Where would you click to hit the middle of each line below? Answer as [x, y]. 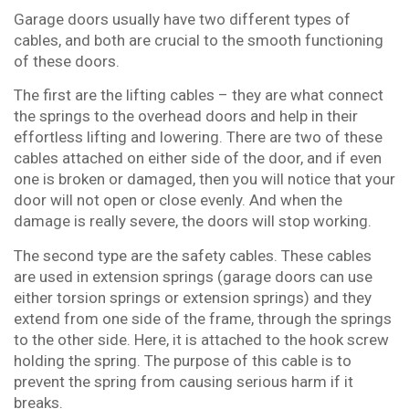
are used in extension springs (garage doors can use [193, 276]
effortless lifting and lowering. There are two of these [198, 137]
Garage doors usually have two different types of [182, 19]
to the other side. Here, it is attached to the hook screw [201, 339]
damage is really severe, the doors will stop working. [193, 221]
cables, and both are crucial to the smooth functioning [199, 40]
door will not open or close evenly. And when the [178, 200]
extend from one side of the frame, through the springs [203, 318]
